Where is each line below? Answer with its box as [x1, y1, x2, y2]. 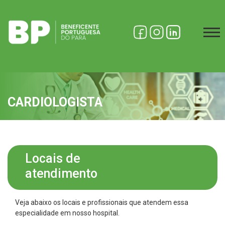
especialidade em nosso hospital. [15, 209, 120, 217]
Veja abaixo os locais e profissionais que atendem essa [15, 198, 188, 206]
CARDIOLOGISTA [8, 95, 102, 109]
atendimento [25, 166, 97, 181]
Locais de [25, 151, 80, 166]
